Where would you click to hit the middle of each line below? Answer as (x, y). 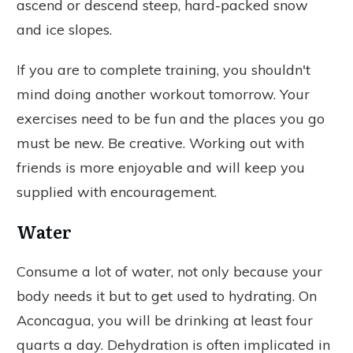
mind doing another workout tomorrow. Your (163, 94)
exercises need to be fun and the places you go (171, 118)
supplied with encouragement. (117, 191)
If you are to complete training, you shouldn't (163, 69)
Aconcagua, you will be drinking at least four (165, 320)
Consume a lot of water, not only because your (169, 271)
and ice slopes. (64, 29)
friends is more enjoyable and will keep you (161, 167)
